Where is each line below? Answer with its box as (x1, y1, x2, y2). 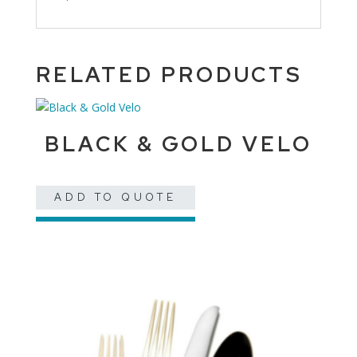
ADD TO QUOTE (54, 190, 177, 205)
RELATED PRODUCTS (35, 61, 304, 89)
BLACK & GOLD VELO (45, 131, 312, 159)
